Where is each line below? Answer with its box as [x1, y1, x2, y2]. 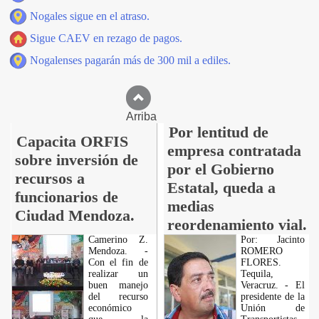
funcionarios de [14, 188, 118, 206]
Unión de [240, 303, 305, 313]
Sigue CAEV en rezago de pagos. [30, 32, 182, 44]
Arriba [125, 110, 194, 122]
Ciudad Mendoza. [14, 206, 135, 224]
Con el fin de [88, 257, 148, 268]
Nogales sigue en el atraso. [30, 10, 150, 22]
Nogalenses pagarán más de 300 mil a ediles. [30, 54, 231, 66]
